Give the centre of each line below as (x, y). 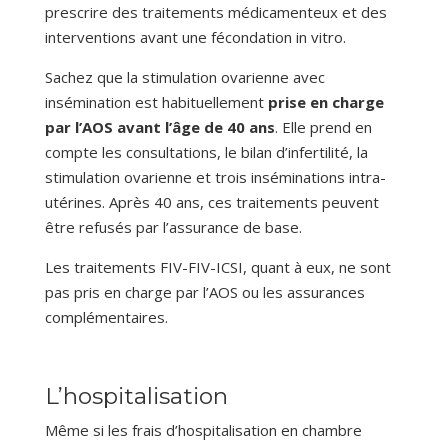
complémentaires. (106, 317)
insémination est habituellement (156, 102)
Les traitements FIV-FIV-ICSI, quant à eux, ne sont (217, 267)
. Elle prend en (323, 127)
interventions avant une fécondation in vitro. (195, 37)
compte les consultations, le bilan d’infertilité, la (206, 152)
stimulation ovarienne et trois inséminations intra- (215, 177)
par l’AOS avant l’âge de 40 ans (159, 127)
